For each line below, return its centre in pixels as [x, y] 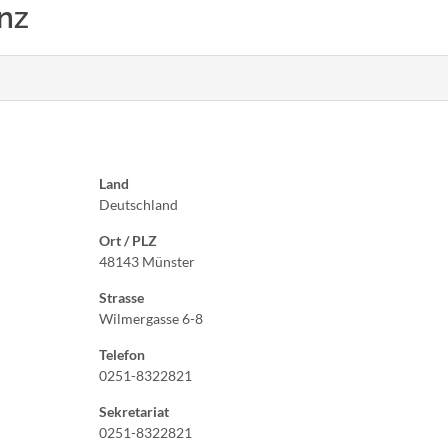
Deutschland [138, 204]
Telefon [122, 354]
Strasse [121, 297]
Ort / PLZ [128, 240]
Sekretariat [134, 411]
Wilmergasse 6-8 [151, 318]
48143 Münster [147, 261]
